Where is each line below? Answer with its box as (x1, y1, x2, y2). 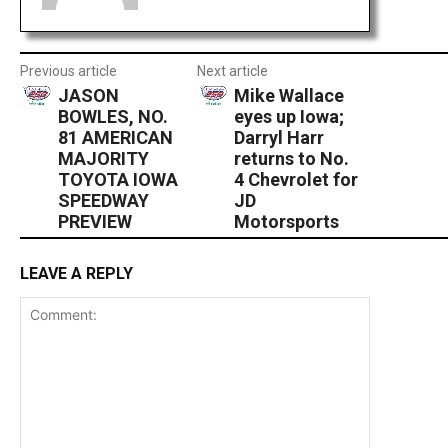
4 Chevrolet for (234, 168, 359, 190)
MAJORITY (57, 147, 149, 169)
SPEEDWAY (57, 189, 149, 211)
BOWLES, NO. (57, 105, 168, 127)
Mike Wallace (234, 84, 345, 106)
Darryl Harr (234, 126, 325, 148)
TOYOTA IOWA (57, 168, 178, 190)
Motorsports (234, 210, 340, 232)
